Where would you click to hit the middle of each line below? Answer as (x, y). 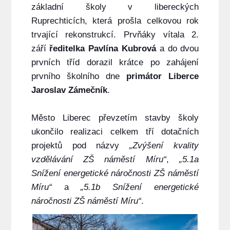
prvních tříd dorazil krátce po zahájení (115, 63)
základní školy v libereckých (115, 7)
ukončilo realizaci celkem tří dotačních (115, 132)
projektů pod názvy (80, 146)
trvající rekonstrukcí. (77, 35)
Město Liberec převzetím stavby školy (115, 118)
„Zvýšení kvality (164, 146)
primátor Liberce (163, 76)
